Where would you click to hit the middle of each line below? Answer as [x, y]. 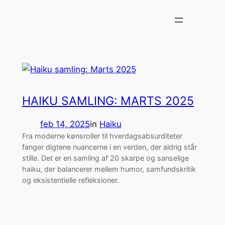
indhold [18, 36]
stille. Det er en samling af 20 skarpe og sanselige [105, 158]
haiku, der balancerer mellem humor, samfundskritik [109, 169]
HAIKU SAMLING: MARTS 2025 [108, 101]
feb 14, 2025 [65, 124]
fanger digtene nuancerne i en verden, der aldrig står [109, 147]
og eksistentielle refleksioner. [70, 180]
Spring [16, 10]
